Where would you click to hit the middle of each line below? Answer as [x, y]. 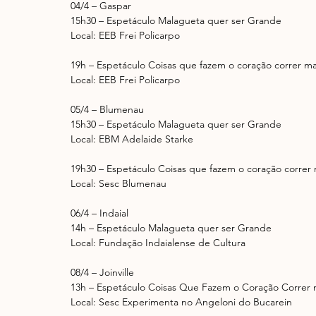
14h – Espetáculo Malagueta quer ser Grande [171, 228]
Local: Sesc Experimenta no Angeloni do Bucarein [181, 302]
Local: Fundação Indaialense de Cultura [158, 243]
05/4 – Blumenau [107, 110]
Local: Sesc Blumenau [119, 184]
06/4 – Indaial [99, 213]
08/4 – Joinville [102, 273]
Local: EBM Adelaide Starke [132, 139]
